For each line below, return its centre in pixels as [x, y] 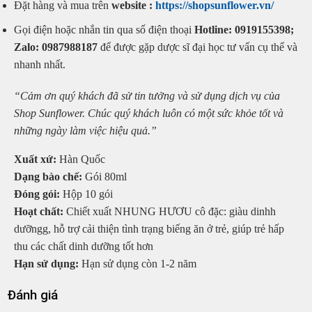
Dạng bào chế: [48, 177]
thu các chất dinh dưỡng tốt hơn [84, 247]
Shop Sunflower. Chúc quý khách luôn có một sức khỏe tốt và [149, 114]
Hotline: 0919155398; [244, 29]
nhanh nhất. [40, 64]
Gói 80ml [104, 177]
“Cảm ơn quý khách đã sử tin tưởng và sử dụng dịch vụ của [147, 96]
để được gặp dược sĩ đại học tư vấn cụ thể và [197, 47]
